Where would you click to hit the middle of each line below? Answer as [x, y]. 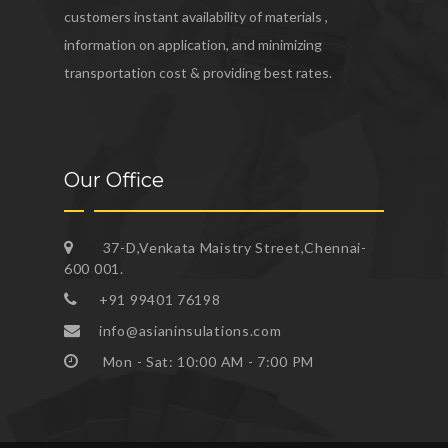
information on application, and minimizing [193, 44]
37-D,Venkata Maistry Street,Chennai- [233, 247]
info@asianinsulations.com [190, 330]
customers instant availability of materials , [196, 16]
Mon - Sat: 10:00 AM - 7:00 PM [206, 361]
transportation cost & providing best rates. [198, 72]
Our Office [114, 179]
